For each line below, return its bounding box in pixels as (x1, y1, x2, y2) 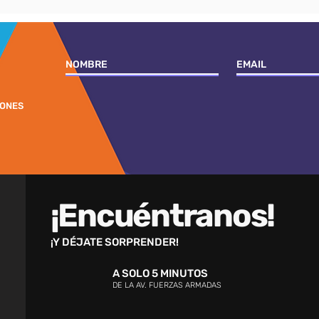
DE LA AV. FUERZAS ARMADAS (112, 281, 221, 290)
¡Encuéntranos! (50, 197, 275, 234)
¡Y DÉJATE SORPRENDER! (50, 236, 179, 249)
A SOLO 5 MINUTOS (112, 267, 208, 280)
